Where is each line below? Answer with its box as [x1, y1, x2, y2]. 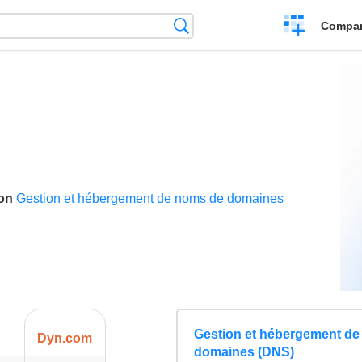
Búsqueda [188, 19, 246, 32]
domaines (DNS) [193, 345, 294, 360]
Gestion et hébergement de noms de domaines [16, 192, 284, 206]
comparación [283, 62, 356, 76]
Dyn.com [37, 331, 93, 346]
